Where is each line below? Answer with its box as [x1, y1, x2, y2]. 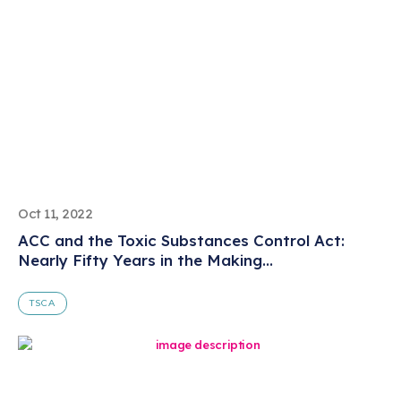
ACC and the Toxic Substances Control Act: [18, 230, 345, 250]
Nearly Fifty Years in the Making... [18, 250, 273, 269]
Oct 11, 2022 [18, 204, 93, 222]
